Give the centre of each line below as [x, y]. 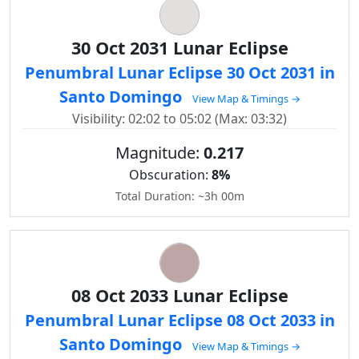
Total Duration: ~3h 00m [179, 196]
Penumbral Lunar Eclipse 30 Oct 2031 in [179, 73]
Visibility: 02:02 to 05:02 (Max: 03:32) [179, 119]
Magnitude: [159, 153]
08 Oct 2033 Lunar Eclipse [179, 295]
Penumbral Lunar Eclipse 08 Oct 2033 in [179, 320]
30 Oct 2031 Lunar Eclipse [179, 48]
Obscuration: [170, 175]
